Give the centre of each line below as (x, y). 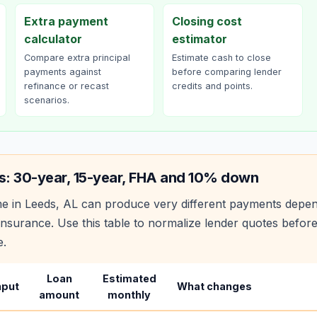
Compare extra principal (77, 58)
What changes (215, 286)
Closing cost (207, 21)
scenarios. (46, 100)
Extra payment (66, 21)
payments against (62, 72)
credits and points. (212, 86)
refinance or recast (66, 86)
